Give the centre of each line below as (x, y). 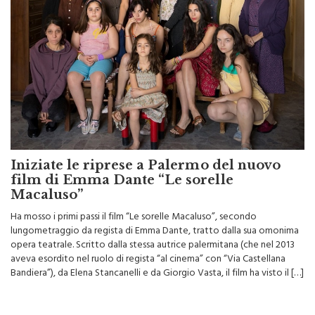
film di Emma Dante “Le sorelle (122, 161)
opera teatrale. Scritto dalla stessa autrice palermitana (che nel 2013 (153, 226)
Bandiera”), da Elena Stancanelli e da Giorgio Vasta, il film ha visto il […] (157, 255)
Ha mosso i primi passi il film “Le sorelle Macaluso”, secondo (134, 198)
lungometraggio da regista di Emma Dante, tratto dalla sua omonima (155, 212)
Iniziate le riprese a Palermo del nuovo (146, 146)
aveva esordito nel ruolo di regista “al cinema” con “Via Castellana (148, 240)
